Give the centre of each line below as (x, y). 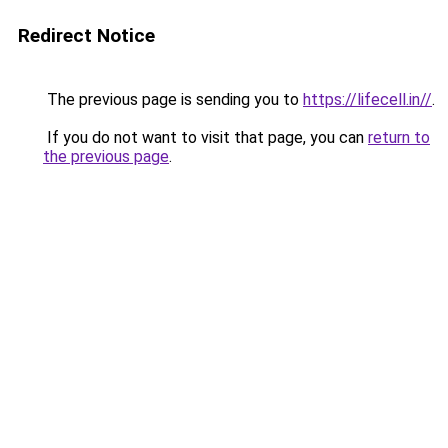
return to (399, 137)
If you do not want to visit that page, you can (205, 137)
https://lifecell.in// (367, 99)
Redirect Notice (86, 35)
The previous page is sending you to (173, 99)
